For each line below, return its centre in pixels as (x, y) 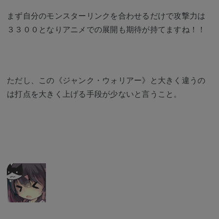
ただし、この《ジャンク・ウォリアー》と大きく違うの (106, 80)
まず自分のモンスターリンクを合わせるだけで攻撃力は (106, 15)
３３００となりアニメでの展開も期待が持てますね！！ (106, 29)
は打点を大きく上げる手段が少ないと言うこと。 (94, 94)
